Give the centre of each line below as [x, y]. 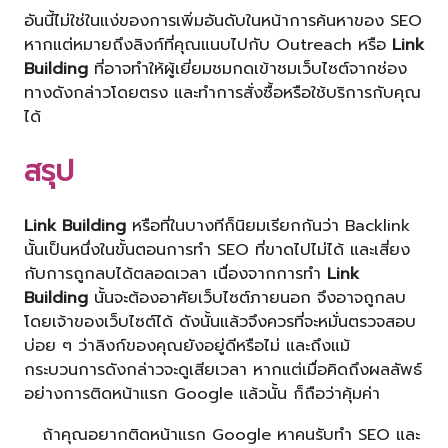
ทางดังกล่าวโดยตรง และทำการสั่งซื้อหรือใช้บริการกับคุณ [222, 92]
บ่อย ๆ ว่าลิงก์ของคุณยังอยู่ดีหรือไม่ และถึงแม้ [187, 346]
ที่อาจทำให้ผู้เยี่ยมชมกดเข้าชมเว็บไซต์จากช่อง [247, 68]
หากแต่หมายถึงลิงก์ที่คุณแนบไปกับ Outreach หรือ [208, 44]
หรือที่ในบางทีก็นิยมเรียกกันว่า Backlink [268, 226]
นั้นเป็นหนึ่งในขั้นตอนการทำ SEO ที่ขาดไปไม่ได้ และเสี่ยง [217, 250]
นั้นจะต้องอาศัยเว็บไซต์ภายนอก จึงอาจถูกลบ [247, 298]
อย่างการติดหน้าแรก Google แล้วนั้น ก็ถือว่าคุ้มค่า [202, 394]
